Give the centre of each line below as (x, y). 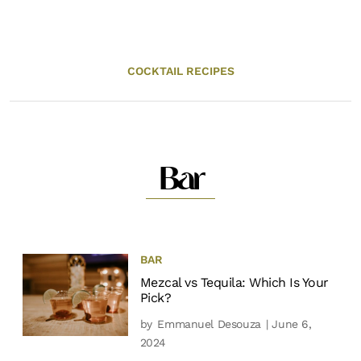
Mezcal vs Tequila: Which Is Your (234, 282)
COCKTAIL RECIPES (180, 71)
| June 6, (287, 324)
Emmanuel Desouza (209, 324)
